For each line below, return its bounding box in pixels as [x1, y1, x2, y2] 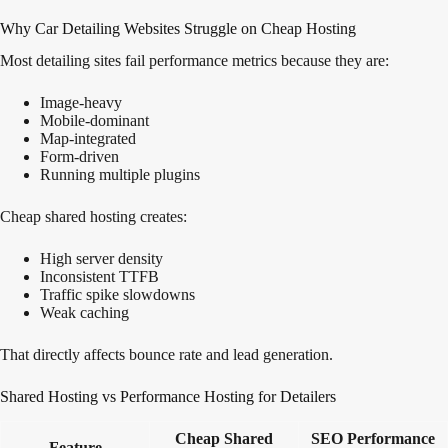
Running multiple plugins [40, 166, 200, 184]
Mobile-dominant [40, 112, 149, 130]
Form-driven [40, 148, 119, 166]
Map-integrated [40, 130, 136, 148]
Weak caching [40, 304, 129, 322]
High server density [40, 250, 163, 268]
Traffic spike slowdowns [40, 286, 195, 304]
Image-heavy [40, 94, 122, 112]
